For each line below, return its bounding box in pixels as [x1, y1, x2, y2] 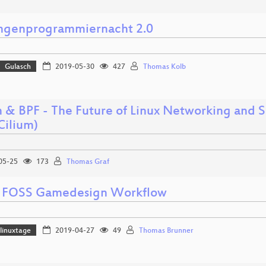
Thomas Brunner [138, 226, 194, 235]
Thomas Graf [66, 157, 109, 166]
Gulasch [5, 62, 31, 71]
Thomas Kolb [142, 62, 186, 71]
